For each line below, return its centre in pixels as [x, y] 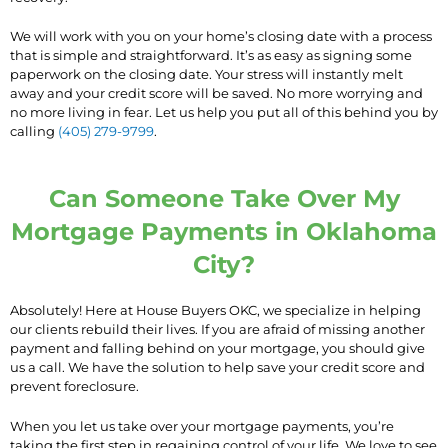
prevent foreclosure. [74, 386]
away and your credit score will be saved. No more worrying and [216, 93]
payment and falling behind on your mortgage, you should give [217, 348]
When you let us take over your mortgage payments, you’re [202, 426]
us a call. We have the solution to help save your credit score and [217, 367]
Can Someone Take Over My [224, 199]
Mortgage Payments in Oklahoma [224, 232]
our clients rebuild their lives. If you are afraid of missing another [217, 329]
